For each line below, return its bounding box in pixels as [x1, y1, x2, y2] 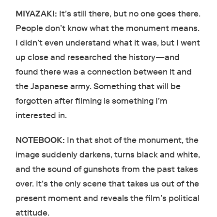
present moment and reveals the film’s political [15, 193, 200, 203]
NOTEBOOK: [15, 135, 67, 145]
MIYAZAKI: [15, 8, 57, 19]
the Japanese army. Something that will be [15, 81, 181, 92]
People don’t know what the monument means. [15, 23, 200, 33]
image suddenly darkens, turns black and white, [15, 149, 200, 160]
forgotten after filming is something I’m [15, 95, 168, 106]
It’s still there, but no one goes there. [57, 8, 201, 19]
